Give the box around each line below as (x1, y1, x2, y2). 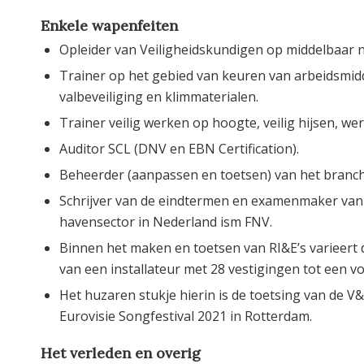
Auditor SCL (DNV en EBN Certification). (59, 140, 299, 158)
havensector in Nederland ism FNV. (59, 213, 272, 232)
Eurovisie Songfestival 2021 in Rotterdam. (59, 307, 315, 326)
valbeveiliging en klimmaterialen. (59, 88, 258, 106)
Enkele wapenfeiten (41, 16, 178, 36)
